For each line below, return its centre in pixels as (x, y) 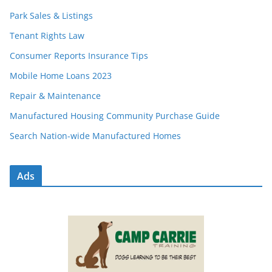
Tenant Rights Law (47, 36)
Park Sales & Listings (51, 16)
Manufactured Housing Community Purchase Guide (115, 116)
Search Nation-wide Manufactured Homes (95, 136)
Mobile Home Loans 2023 (61, 76)
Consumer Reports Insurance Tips (79, 56)
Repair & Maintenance (55, 96)
